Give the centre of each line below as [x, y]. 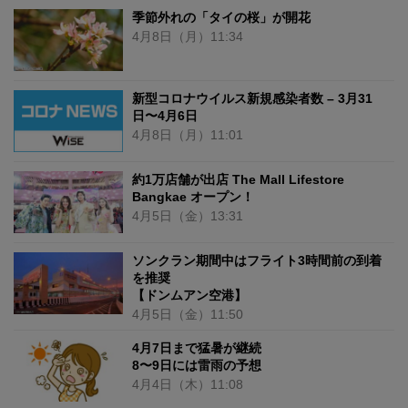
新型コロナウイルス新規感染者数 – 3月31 [252, 98]
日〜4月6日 [165, 115]
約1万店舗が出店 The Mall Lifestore [238, 179]
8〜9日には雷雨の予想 [197, 366]
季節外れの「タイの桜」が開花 [221, 17]
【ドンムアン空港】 [189, 296]
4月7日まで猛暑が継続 [197, 348]
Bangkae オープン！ [193, 196]
